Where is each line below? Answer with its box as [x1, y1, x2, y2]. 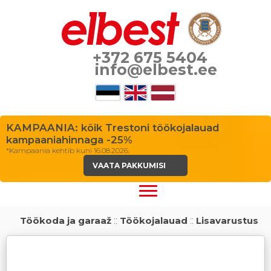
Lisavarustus [195, 214, 258, 226]
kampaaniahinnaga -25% [6, 134, 132, 146]
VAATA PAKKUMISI [93, 161, 169, 170]
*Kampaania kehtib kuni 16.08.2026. [6, 146, 129, 155]
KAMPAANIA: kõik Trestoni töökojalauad [6, 122, 220, 134]
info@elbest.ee [91, 60, 218, 79]
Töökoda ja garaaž [17, 214, 111, 226]
